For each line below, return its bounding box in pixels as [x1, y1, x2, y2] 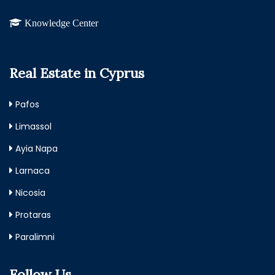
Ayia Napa [15, 142, 58, 155]
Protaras [15, 209, 51, 222]
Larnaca [15, 165, 50, 177]
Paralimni [15, 231, 55, 244]
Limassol [15, 120, 52, 133]
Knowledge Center [25, 18, 98, 28]
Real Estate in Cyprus [9, 64, 144, 82]
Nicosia [15, 187, 45, 199]
